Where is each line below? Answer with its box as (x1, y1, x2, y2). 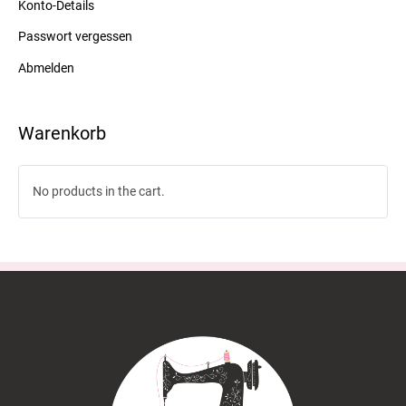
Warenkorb (18, 121, 106, 144)
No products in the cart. (33, 184, 166, 199)
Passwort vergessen (18, 29, 132, 44)
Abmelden (18, 60, 74, 75)
